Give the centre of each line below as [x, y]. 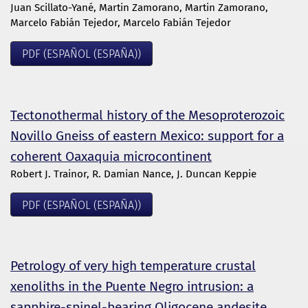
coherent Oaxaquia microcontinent [111, 156]
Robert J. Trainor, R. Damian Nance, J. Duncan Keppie [133, 174]
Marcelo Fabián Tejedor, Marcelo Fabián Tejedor [121, 22]
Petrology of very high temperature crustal [133, 266]
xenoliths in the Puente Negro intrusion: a [132, 287]
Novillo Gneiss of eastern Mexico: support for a [147, 135]
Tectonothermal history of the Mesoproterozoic [147, 115]
